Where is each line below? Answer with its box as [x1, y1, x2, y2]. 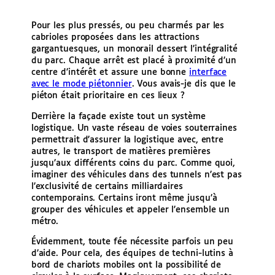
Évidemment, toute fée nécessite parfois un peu [31, 237, 234, 246]
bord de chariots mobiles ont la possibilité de [31, 260, 222, 269]
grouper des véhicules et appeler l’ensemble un [31, 205, 230, 214]
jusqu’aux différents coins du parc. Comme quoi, [31, 158, 236, 168]
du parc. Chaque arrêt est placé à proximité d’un [31, 56, 236, 66]
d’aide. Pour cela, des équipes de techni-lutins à [31, 249, 233, 258]
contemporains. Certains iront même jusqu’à [31, 193, 217, 203]
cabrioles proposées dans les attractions [31, 33, 199, 42]
